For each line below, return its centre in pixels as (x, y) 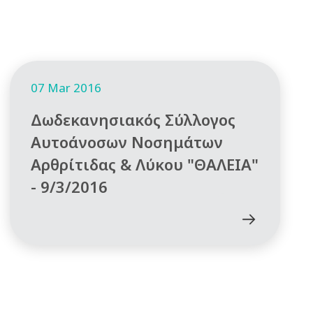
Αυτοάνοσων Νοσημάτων (126, 141)
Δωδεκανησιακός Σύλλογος (133, 119)
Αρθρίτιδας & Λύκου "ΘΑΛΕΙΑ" (144, 164)
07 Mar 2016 (66, 87)
